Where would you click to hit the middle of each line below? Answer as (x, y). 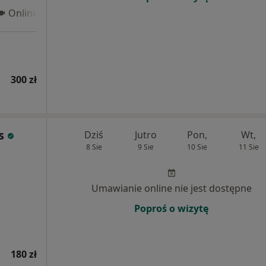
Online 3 (27, 13)
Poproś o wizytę (171, 208)
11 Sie (248, 147)
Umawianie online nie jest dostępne (171, 188)
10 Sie (197, 147)
